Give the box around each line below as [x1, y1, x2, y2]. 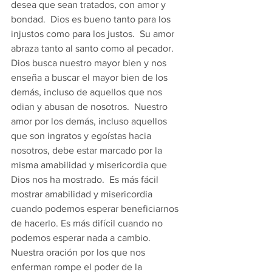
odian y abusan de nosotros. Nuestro [11, 101, 170, 112]
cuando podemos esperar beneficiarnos [11, 203, 181, 214]
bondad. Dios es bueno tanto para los [11, 14, 173, 24]
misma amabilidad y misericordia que [11, 160, 169, 170]
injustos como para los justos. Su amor [11, 29, 177, 39]
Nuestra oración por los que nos [11, 247, 148, 257]
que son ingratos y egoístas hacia [11, 131, 154, 141]
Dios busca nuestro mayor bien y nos [11, 58, 169, 68]
